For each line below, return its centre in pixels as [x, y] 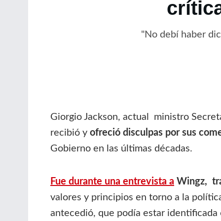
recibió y [70, 132]
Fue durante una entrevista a [112, 181]
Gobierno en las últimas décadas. [121, 148]
